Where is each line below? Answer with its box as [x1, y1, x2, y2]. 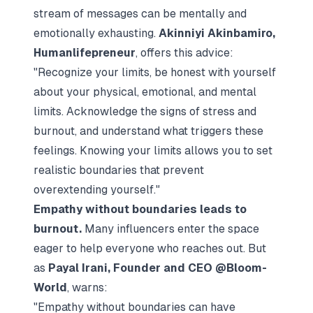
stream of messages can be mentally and [34, 7, 247, 20]
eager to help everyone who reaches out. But [34, 242, 266, 255]
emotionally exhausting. [34, 27, 159, 40]
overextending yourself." [34, 183, 160, 196]
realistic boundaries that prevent [34, 163, 204, 177]
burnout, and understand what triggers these [34, 124, 263, 138]
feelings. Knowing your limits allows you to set [34, 144, 272, 157]
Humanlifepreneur [34, 46, 136, 59]
